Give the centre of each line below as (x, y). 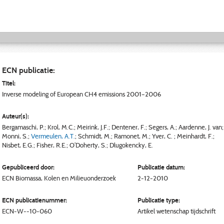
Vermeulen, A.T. (53, 136)
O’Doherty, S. (88, 145)
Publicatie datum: (161, 167)
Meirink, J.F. (93, 127)
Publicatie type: (159, 200)
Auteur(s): (15, 116)
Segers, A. (162, 127)
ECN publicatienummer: (34, 200)
